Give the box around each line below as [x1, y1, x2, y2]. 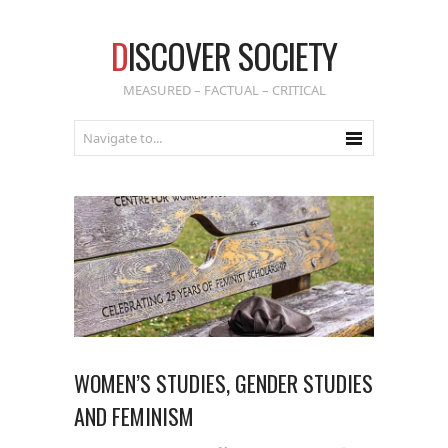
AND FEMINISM [74, 399, 194, 432]
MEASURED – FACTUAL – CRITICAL [122, 81, 326, 99]
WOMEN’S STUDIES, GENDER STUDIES [74, 366, 373, 399]
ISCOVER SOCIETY [128, 30, 337, 81]
